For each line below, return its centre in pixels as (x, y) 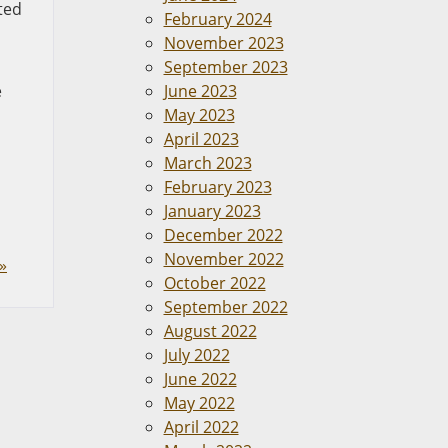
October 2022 (214, 283)
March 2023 (207, 163)
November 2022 (223, 259)
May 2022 (199, 403)
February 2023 (217, 187)
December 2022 (223, 235)
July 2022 (196, 355)
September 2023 (225, 67)
